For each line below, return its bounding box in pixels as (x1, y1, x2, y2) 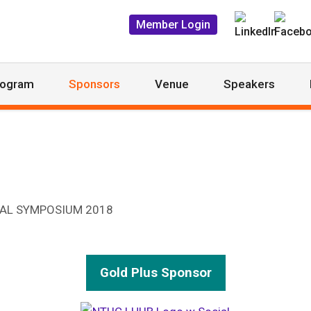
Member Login (136, 18, 210, 32)
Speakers (224, 77, 275, 91)
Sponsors (69, 77, 120, 91)
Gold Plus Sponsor (99, 265, 212, 280)
